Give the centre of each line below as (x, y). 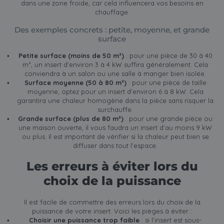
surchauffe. (115, 110)
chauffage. (112, 12)
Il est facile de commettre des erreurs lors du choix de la (112, 202)
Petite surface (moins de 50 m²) (71, 56)
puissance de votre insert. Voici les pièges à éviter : (112, 211)
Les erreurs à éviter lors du (112, 166)
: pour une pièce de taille (167, 83)
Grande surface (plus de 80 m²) (71, 119)
